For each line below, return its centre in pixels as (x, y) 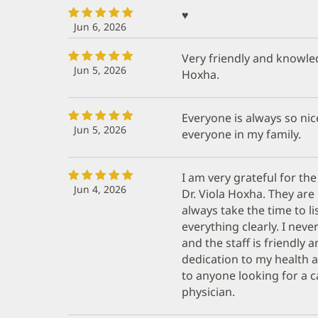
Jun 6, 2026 (100, 26)
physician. (208, 291)
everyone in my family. (241, 134)
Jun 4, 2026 (100, 189)
